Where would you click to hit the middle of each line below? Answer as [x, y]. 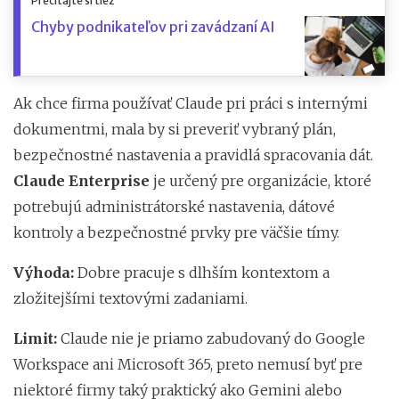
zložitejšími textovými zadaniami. [130, 298]
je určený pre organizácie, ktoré [261, 180]
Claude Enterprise [81, 180]
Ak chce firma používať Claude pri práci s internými [191, 103]
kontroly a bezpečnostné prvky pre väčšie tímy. [176, 232]
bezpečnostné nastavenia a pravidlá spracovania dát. [193, 155]
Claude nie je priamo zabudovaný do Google [211, 338]
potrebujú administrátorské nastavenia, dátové [174, 206]
